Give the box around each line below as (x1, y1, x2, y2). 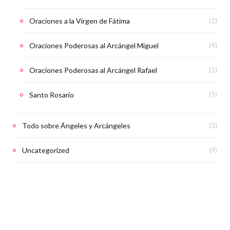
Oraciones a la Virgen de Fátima (29, 16, 130, 25)
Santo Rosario (29, 90, 74, 99)
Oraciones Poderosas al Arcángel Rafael (29, 65, 157, 74)
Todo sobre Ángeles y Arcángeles (22, 121, 130, 130)
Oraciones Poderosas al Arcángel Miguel (29, 41, 159, 50)
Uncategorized (22, 145, 69, 155)
